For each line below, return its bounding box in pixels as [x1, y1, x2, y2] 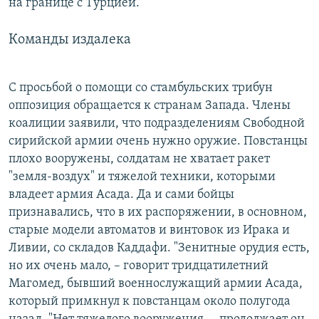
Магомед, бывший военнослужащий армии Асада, [9, 276, 303, 291]
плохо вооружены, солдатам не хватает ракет [9, 152, 270, 166]
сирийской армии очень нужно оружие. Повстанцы [9, 134, 308, 148]
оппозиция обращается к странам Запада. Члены [9, 98, 291, 113]
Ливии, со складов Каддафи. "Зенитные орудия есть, [9, 241, 310, 255]
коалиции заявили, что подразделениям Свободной [9, 116, 305, 130]
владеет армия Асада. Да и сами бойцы [9, 187, 234, 202]
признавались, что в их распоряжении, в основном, [9, 205, 307, 219]
